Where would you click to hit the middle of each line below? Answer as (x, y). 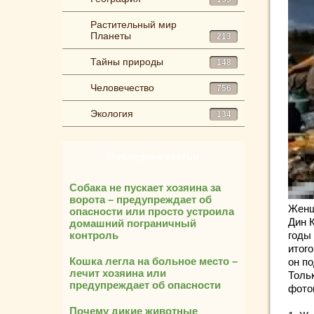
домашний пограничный (133, 223)
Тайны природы (127, 62)
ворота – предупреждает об (141, 199)
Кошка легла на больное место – (153, 261)
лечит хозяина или (118, 273)
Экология (112, 114)
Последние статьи (153, 156)
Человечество (122, 88)
